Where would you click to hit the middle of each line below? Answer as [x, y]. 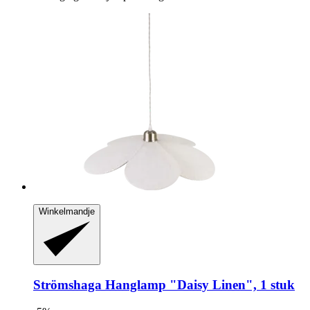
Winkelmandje [67, 212]
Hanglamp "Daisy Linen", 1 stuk [198, 285]
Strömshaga [67, 285]
